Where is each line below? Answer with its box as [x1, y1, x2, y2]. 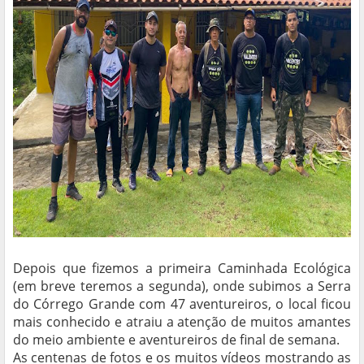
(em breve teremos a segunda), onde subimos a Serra [13, 277, 351, 296]
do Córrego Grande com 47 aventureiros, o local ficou [13, 295, 351, 314]
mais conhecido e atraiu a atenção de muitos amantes [13, 313, 351, 331]
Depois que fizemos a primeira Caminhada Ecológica [13, 259, 351, 278]
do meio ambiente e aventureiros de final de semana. [13, 331, 343, 349]
